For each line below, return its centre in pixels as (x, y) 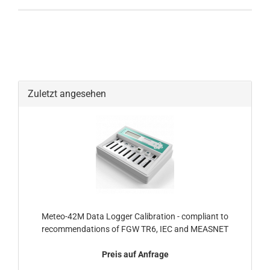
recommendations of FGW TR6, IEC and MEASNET (135, 229)
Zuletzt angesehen (67, 94)
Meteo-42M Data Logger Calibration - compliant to (135, 216)
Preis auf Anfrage (135, 254)
